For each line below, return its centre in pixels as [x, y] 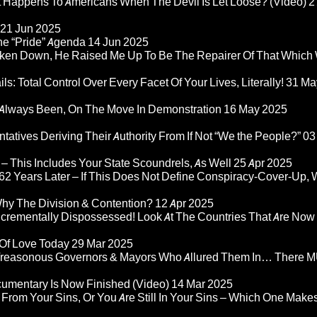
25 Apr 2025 [263, 163]
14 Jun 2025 [118, 42]
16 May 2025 [255, 110]
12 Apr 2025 [184, 204]
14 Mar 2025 [202, 284]
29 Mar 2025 [102, 244]
